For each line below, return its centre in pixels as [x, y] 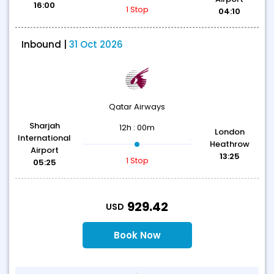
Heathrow [229, 144]
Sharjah [44, 126]
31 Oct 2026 [96, 44]
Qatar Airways [137, 107]
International [45, 138]
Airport [44, 150]
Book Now [137, 235]
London [229, 132]
